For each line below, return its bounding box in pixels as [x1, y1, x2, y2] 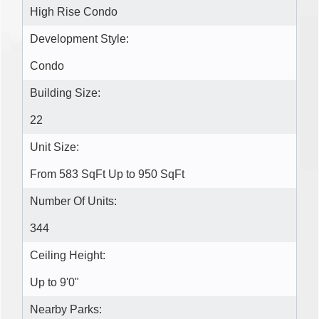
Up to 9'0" [30, 276, 79, 288]
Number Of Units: [30, 194, 117, 207]
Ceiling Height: [30, 249, 105, 261]
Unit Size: [30, 140, 79, 153]
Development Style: [30, 32, 129, 45]
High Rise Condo [30, 5, 117, 18]
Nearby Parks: [30, 303, 102, 315]
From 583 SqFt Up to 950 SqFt [30, 167, 184, 180]
